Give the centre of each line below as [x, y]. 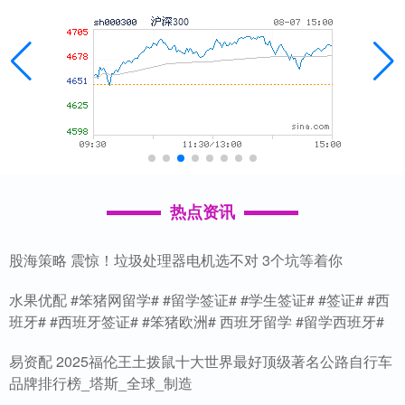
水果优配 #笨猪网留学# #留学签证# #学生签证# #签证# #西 [199, 299]
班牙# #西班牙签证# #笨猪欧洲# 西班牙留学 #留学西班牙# [197, 321]
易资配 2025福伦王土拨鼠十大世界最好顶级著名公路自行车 [201, 361]
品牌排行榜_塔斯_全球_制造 [101, 382]
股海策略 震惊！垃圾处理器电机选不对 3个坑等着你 [176, 259]
